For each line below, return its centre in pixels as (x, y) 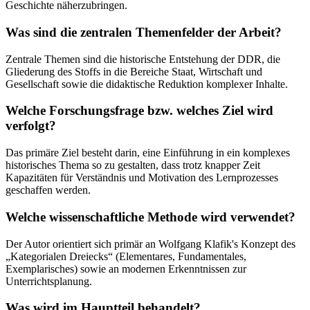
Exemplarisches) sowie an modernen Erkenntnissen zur (126, 268)
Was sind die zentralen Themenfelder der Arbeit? (144, 32)
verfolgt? (31, 126)
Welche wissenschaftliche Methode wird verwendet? (151, 217)
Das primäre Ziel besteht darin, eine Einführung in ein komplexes (148, 153)
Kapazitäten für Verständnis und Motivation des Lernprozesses (142, 178)
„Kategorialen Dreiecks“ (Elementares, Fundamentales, (126, 256)
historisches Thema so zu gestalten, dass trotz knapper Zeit (133, 165)
